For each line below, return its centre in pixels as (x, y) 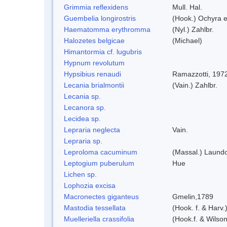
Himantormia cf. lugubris (103, 51)
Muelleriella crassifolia (99, 219)
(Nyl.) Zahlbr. (193, 29)
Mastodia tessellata (95, 207)
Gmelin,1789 (193, 196)
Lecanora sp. (85, 107)
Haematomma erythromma (107, 29)
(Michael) (187, 40)
